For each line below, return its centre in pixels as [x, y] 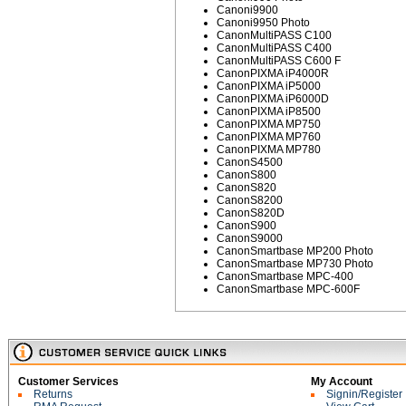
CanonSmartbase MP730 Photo [295, 264]
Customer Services [68, 382]
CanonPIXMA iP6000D [273, 99]
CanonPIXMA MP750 [269, 124]
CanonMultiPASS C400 [274, 48]
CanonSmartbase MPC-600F [288, 289]
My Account [342, 382]
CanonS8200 [250, 200]
